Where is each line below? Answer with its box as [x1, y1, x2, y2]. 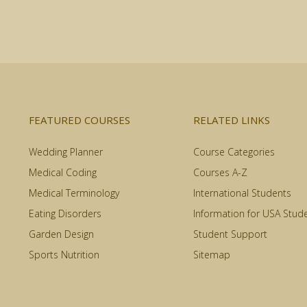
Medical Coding [29, 165, 97, 179]
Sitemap [193, 247, 230, 261]
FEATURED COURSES [29, 112, 130, 127]
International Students [193, 186, 291, 199]
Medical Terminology [29, 186, 119, 199]
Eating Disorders [29, 206, 101, 220]
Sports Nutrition [29, 247, 99, 261]
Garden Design [29, 227, 94, 241]
